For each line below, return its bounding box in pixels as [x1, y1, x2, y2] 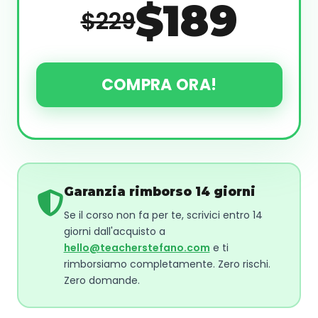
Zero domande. [63, 273, 140, 287]
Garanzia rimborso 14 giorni [63, 184, 256, 199]
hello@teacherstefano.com [63, 240, 210, 255]
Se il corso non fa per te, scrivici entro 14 [63, 207, 263, 222]
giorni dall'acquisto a [63, 224, 165, 238]
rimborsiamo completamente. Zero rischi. [63, 256, 270, 271]
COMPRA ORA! [101, 73, 217, 96]
